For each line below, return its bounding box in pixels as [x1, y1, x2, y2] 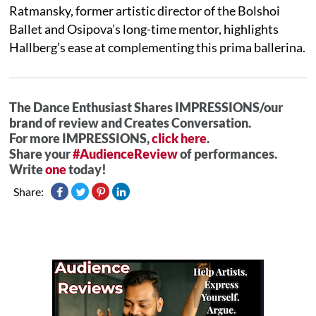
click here [152, 130, 207, 146]
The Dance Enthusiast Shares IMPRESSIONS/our [9, 99, 284, 115]
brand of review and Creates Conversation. [9, 115, 252, 130]
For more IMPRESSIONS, [9, 130, 152, 146]
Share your [9, 146, 73, 162]
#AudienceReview [73, 146, 181, 162]
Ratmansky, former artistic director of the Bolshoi [9, 3, 281, 18]
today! [66, 162, 107, 177]
